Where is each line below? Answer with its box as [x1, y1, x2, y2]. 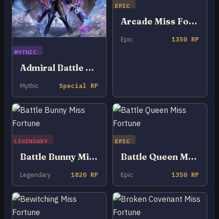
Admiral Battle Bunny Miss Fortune [86, 62, 94, 73]
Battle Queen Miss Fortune [188, 151, 197, 162]
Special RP [59, 81, 98, 90]
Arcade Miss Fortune [189, 16, 197, 27]
